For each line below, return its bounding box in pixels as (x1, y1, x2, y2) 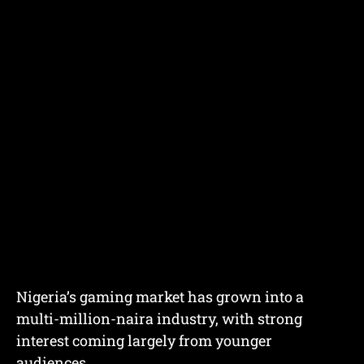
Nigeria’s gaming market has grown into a (16, 287, 304, 307)
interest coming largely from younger (16, 331, 272, 351)
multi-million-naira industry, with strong (16, 309, 302, 329)
